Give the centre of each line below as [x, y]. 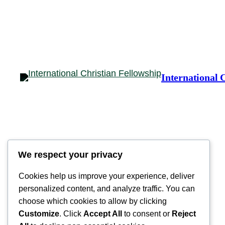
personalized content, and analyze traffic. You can [107, 189]
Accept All [103, 214]
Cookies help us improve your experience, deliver [106, 176]
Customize [39, 214]
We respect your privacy [70, 155]
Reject [184, 214]
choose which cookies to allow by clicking [93, 201]
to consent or [147, 214]
